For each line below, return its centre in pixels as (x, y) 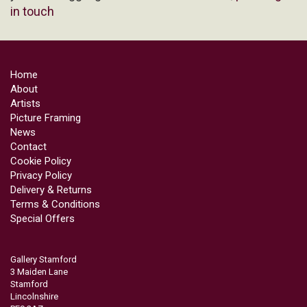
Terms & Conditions (55, 204)
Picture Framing (46, 118)
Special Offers (42, 218)
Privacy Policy (41, 175)
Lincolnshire (34, 296)
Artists (25, 103)
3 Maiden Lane (39, 271)
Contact (28, 146)
